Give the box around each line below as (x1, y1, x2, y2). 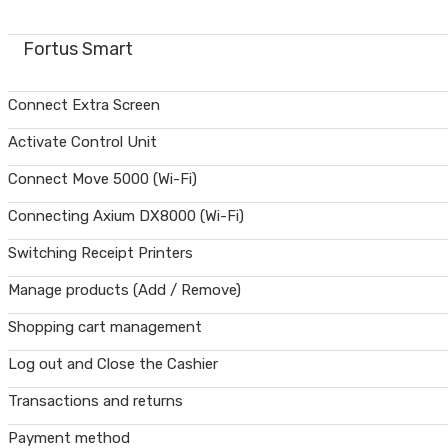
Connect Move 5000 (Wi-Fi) (8, 170, 197, 188)
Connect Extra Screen (8, 96, 160, 114)
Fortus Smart (23, 38, 133, 60)
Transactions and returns (8, 392, 183, 410)
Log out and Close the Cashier (8, 355, 218, 373)
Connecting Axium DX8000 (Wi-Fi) (8, 207, 244, 225)
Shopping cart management (8, 318, 202, 336)
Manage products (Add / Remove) (8, 281, 241, 299)
